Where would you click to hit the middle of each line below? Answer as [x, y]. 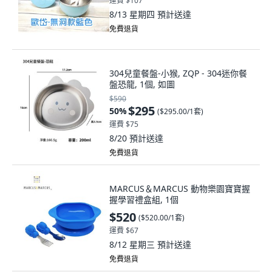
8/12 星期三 [133, 244]
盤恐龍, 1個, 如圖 [142, 84]
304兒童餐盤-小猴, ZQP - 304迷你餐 [178, 73]
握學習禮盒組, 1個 [144, 199]
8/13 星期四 [133, 14]
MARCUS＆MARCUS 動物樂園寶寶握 [180, 189]
